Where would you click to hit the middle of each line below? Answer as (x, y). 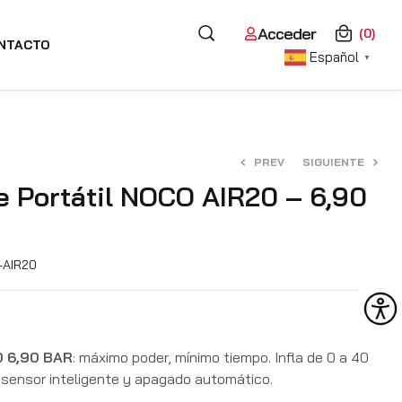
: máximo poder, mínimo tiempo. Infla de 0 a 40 (221, 357)
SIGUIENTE (333, 162)
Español (334, 57)
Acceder (286, 33)
